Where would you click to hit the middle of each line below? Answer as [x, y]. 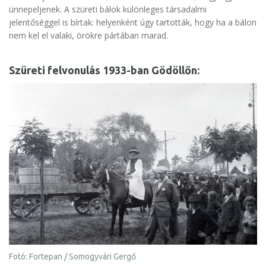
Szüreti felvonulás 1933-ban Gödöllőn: [104, 70]
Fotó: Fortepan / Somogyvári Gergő [72, 257]
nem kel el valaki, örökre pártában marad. [88, 35]
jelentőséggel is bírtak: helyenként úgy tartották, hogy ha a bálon [133, 22]
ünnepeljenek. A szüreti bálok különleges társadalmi [108, 9]
